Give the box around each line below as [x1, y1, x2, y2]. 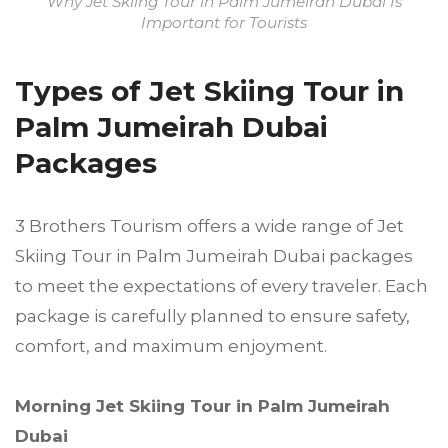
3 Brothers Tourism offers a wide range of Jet [15, 216, 404, 237]
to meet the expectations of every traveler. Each [15, 276, 428, 297]
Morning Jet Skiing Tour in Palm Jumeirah [15, 396, 390, 417]
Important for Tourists [141, 13, 307, 33]
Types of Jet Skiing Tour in [15, 74, 404, 109]
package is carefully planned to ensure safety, [15, 306, 410, 327]
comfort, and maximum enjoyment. [15, 336, 327, 357]
